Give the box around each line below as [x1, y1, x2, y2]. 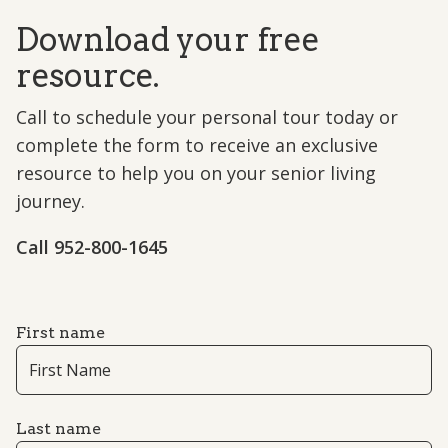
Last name [16, 419, 101, 439]
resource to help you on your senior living [16, 161, 376, 186]
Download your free [16, 20, 320, 60]
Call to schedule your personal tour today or [16, 105, 398, 130]
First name [16, 323, 105, 343]
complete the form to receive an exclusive [16, 133, 378, 158]
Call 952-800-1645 [16, 235, 168, 260]
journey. [16, 189, 85, 214]
